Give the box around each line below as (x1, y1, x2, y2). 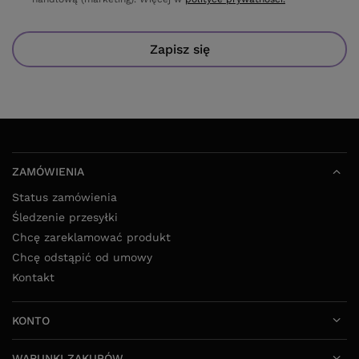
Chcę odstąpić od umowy (12, 250, 152, 264)
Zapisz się (149, 41, 210, 57)
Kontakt (12, 270, 54, 284)
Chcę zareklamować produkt (12, 230, 171, 244)
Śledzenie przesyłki (12, 210, 118, 224)
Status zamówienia (12, 190, 117, 204)
